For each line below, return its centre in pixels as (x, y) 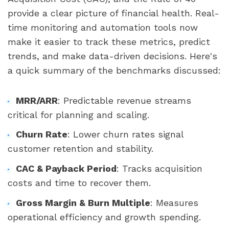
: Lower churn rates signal (125, 134)
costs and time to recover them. (79, 183)
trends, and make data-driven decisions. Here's (112, 56)
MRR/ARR (37, 100)
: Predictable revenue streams (124, 100)
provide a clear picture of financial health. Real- (113, 13)
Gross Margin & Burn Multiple (83, 202)
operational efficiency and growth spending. (104, 217)
